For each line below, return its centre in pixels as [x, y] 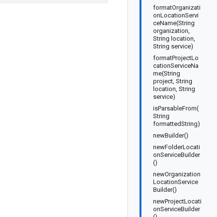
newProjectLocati [177, 201]
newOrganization [177, 174]
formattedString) [177, 124]
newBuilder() [171, 135]
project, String [173, 81]
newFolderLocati [177, 147]
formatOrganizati [177, 8]
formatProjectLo [176, 58]
